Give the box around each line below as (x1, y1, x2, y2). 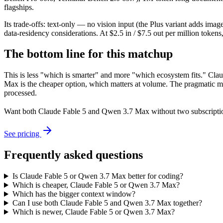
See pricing (4, 129, 41, 138)
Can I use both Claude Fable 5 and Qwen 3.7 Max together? (12, 199, 202, 208)
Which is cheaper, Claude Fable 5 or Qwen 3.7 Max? (12, 181, 180, 190)
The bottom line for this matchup (4, 47, 173, 61)
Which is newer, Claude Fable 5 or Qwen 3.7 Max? (12, 208, 175, 217)
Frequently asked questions (4, 148, 143, 162)
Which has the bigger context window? (12, 190, 135, 199)
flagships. (4, 2, 34, 11)
